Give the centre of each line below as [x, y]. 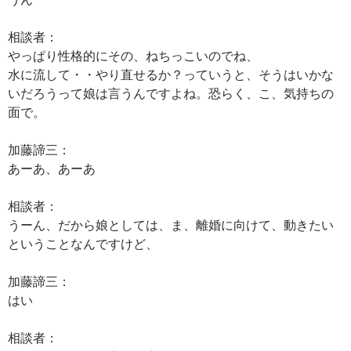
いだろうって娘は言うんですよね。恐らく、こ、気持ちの [171, 93]
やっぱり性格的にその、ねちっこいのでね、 [133, 55]
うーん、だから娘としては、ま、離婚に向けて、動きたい [171, 224]
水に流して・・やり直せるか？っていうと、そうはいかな [171, 74]
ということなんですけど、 [83, 243]
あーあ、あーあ [52, 168]
